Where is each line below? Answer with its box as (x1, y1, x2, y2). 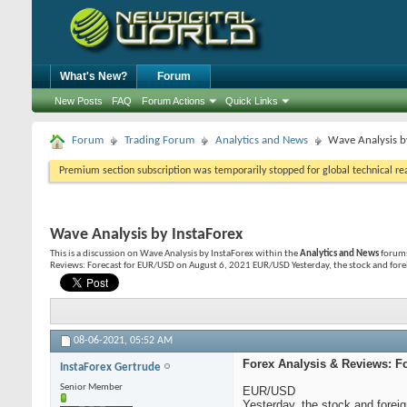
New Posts (55, 95, 103, 106)
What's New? (60, 70, 127, 83)
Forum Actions (142, 95, 205, 106)
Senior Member (60, 382, 123, 393)
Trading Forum (124, 134, 194, 146)
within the (253, 249, 300, 259)
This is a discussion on (50, 249, 140, 259)
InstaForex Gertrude (60, 362, 164, 374)
